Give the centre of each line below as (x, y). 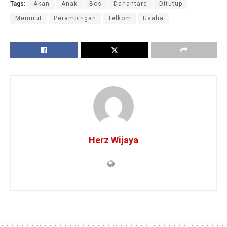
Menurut (29, 18)
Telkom (120, 18)
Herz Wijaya (113, 140)
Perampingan (75, 18)
